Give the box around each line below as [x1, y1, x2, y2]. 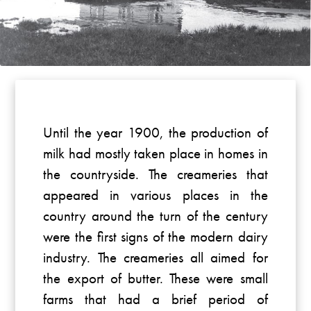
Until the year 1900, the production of [43, 123, 268, 142]
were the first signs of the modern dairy [43, 227, 268, 246]
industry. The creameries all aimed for [43, 248, 268, 267]
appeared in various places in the [43, 185, 268, 205]
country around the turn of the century [43, 206, 268, 226]
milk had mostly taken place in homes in [43, 144, 268, 163]
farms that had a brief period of [43, 289, 268, 309]
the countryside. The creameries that [43, 165, 268, 184]
